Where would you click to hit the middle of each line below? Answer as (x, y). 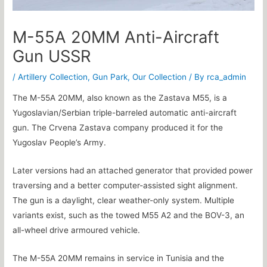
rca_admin (227, 77)
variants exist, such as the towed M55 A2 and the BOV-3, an (129, 215)
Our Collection (160, 77)
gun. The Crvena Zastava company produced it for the (118, 128)
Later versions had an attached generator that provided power (133, 171)
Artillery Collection (53, 77)
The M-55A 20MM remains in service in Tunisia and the (119, 258)
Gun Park (110, 77)
